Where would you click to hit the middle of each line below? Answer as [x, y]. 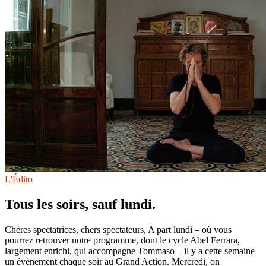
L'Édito [19, 179]
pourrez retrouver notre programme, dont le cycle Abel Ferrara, [122, 240]
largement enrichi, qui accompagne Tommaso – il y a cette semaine [130, 251]
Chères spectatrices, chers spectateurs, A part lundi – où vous [118, 230]
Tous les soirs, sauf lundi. [80, 205]
